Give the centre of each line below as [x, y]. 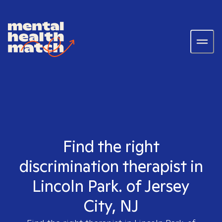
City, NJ [111, 206]
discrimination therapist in [111, 166]
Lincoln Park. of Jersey [111, 186]
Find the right [111, 146]
